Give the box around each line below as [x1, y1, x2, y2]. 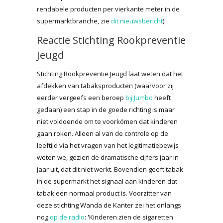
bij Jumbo [125, 93, 153, 102]
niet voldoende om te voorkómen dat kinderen [37, 116, 178, 126]
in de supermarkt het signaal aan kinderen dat [37, 176, 177, 186]
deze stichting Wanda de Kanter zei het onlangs [37, 200, 181, 210]
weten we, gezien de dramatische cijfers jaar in [37, 152, 179, 162]
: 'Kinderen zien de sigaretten [85, 212, 173, 222]
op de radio [50, 212, 85, 222]
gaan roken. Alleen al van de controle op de [37, 128, 168, 138]
